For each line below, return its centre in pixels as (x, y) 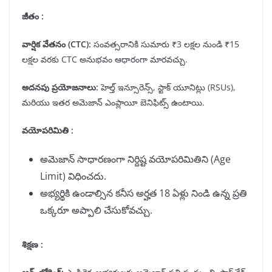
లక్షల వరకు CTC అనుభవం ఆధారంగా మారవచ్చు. (105, 59)
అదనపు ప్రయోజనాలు (59, 87)
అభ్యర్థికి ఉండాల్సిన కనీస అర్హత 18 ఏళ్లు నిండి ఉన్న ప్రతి (144, 193)
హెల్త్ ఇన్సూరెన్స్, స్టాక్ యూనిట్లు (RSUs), (167, 87)
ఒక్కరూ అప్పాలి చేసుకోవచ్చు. (96, 210)
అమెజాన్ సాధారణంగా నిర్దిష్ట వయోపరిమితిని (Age (135, 159)
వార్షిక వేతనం (45, 44)
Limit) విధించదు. (73, 176)
